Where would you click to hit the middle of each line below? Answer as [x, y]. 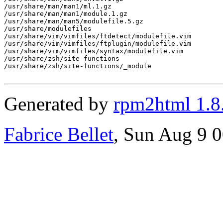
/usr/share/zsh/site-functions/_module [78, 66]
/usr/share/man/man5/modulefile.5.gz [74, 21]
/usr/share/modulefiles [48, 28]
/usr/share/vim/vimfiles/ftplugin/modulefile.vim [98, 43]
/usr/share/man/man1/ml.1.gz [58, 6]
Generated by [59, 104]
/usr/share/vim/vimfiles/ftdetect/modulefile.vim [98, 36]
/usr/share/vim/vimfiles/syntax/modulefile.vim [94, 51]
